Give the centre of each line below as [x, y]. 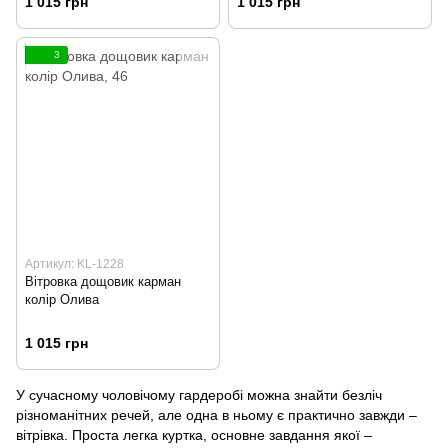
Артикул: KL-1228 [74, 264]
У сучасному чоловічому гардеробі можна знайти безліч [199, 394]
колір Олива [62, 300]
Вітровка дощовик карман [103, 282]
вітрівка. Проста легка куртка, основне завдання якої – [194, 434]
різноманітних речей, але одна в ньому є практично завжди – [216, 414]
